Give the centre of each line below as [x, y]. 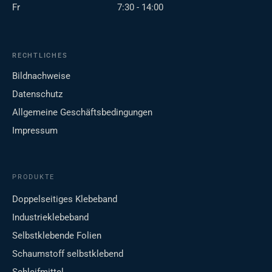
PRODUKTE [34, 177]
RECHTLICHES [40, 56]
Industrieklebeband [50, 218]
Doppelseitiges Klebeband [65, 199]
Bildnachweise [41, 76]
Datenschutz [37, 94]
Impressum [35, 131]
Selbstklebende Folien [57, 236]
